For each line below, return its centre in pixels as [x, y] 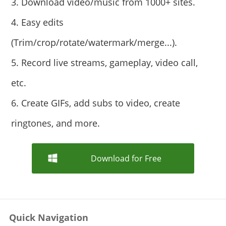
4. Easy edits [38, 22]
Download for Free [126, 158]
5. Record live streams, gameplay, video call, [105, 63]
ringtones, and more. [56, 123]
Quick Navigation [48, 217]
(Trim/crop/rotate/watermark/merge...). [94, 42]
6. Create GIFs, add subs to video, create [96, 103]
